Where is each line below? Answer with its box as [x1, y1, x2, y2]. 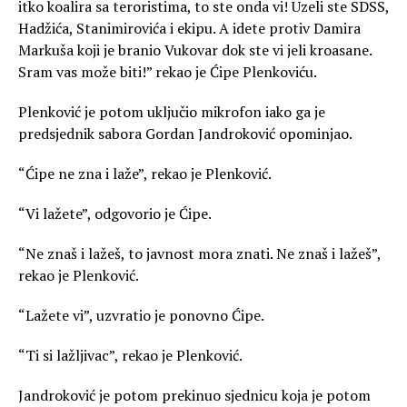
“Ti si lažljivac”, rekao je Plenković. [18, 345, 243, 366]
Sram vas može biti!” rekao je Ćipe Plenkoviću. [18, 62, 317, 83]
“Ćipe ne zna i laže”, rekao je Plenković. [18, 164, 272, 184]
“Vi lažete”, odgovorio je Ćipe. [18, 203, 212, 224]
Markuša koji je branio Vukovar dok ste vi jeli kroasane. [18, 40, 372, 61]
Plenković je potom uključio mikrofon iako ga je [18, 102, 325, 123]
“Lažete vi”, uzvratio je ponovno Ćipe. [18, 305, 264, 326]
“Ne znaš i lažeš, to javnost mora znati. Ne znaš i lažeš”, [18, 243, 381, 264]
